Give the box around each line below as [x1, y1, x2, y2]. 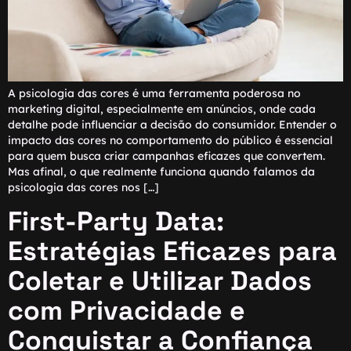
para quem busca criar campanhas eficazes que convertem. [8, 149, 325, 164]
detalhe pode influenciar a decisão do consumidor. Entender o [8, 118, 337, 132]
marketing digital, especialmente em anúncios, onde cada [8, 102, 316, 117]
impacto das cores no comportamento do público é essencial [8, 133, 333, 148]
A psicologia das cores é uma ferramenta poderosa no [8, 86, 301, 101]
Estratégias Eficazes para [8, 233, 337, 268]
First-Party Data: [8, 204, 224, 238]
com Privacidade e [8, 293, 245, 327]
